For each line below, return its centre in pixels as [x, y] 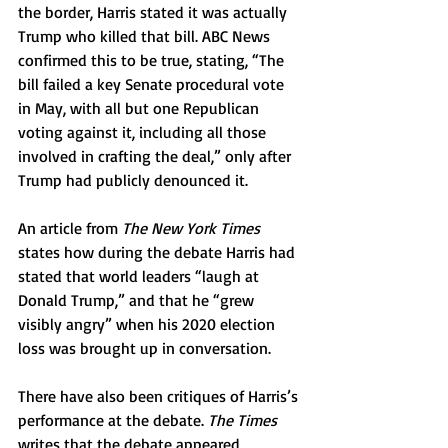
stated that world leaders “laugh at [140, 276]
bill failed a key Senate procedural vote [153, 84]
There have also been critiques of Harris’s [160, 396]
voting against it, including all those [144, 132]
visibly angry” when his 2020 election [148, 324]
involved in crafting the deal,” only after [156, 156]
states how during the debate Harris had [158, 252]
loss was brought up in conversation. [144, 348]
